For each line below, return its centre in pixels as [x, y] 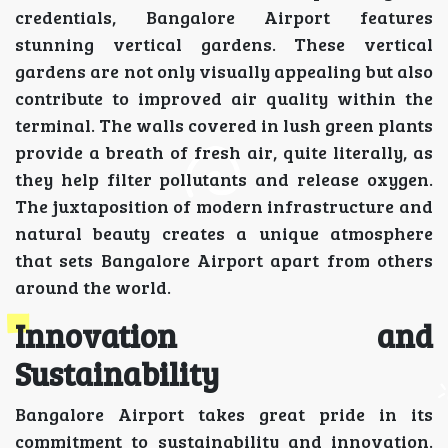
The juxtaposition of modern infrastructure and [224, 206]
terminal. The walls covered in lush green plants [224, 125]
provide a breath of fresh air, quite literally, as [224, 152]
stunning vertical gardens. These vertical [224, 44]
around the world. [93, 287]
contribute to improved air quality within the [224, 98]
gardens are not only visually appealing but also [224, 71]
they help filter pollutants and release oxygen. [224, 179]
